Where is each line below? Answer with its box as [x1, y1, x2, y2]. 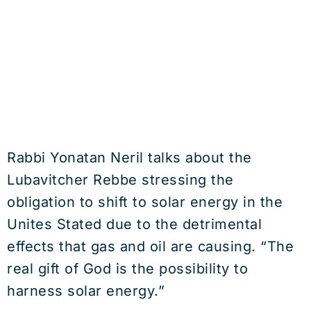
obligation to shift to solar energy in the [7, 194, 283, 210]
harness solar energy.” [7, 283, 165, 299]
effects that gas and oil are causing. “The [7, 238, 294, 255]
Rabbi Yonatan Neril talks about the [7, 149, 252, 166]
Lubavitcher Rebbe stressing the [7, 171, 234, 188]
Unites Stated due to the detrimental [7, 216, 262, 233]
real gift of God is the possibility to [7, 260, 248, 277]
